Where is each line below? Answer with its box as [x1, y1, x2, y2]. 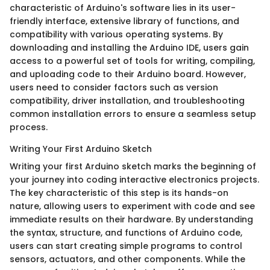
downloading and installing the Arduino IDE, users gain [10, 42, 249, 54]
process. [10, 121, 48, 134]
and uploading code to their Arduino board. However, [10, 68, 246, 81]
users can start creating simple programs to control [10, 240, 242, 253]
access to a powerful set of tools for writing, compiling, [10, 55, 255, 67]
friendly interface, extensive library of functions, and [10, 15, 239, 28]
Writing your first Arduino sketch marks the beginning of [10, 160, 256, 173]
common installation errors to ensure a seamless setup [10, 108, 256, 121]
